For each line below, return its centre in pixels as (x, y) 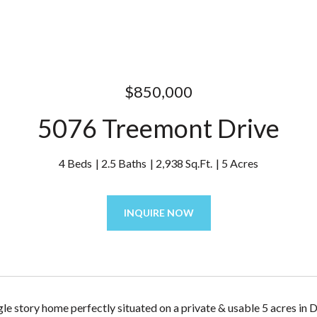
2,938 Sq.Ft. (184, 163)
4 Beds (75, 163)
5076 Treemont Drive (158, 128)
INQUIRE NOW (158, 213)
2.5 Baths (124, 163)
